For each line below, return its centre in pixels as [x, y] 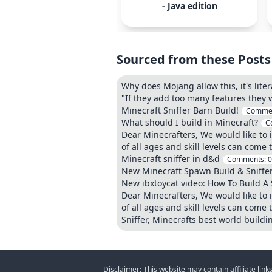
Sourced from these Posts [194, 59]
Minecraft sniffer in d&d [171, 159]
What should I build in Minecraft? [190, 122]
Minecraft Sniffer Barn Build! [180, 110]
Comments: [247, 159]
